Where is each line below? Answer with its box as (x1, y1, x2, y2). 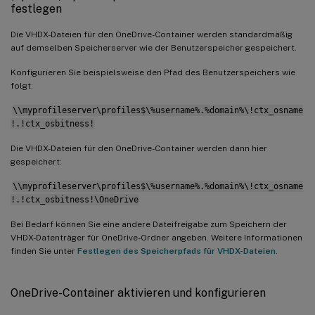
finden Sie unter (11, 245, 77, 256)
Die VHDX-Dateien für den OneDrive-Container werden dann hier (11, 143, 267, 153)
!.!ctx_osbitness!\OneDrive (11, 194, 139, 205)
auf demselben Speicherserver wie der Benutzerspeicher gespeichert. (11, 42, 297, 53)
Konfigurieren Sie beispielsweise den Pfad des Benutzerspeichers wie (11, 67, 295, 77)
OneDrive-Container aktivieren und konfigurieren (11, 285, 266, 300)
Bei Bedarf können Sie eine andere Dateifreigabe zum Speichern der (11, 219, 287, 229)
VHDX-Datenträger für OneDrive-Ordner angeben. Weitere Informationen (11, 232, 302, 243)
